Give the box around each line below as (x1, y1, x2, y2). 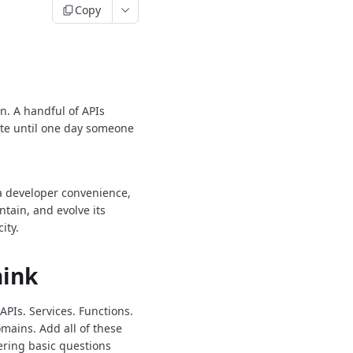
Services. (29, 303, 76, 318)
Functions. (79, 303, 133, 318)
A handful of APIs (13, 103, 105, 118)
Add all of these (39, 321, 122, 336)
